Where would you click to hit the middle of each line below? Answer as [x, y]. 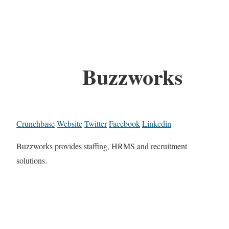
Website [70, 124]
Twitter [96, 124]
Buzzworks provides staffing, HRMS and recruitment [102, 146]
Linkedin [157, 124]
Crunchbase [36, 124]
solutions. [32, 161]
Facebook [124, 124]
